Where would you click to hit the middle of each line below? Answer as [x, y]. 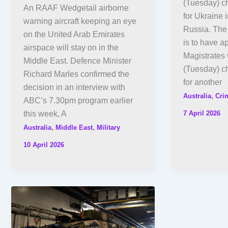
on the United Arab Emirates [74, 35]
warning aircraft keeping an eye [80, 21]
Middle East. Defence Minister [77, 61]
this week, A [45, 114]
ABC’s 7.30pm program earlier [78, 101]
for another [202, 82]
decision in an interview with [74, 88]
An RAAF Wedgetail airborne [76, 8]
